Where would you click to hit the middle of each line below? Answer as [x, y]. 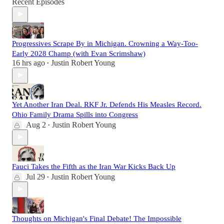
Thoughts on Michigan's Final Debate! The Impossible [97, 218]
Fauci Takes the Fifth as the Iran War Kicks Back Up [94, 166]
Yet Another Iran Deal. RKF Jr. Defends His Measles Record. [107, 104]
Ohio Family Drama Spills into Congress [75, 114]
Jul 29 [35, 176]
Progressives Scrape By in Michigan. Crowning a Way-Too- [105, 43]
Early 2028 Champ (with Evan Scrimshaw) [79, 53]
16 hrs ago [28, 62]
